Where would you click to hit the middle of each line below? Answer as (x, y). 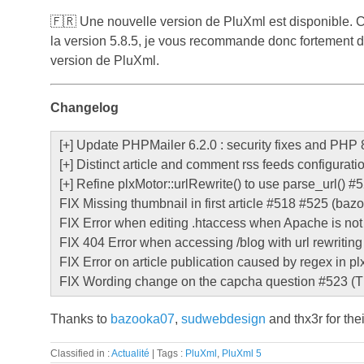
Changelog (84, 108)
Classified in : (81, 353)
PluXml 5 (242, 353)
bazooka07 (143, 319)
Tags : (171, 353)
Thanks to (80, 319)
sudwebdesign (223, 319)
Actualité (130, 353)
